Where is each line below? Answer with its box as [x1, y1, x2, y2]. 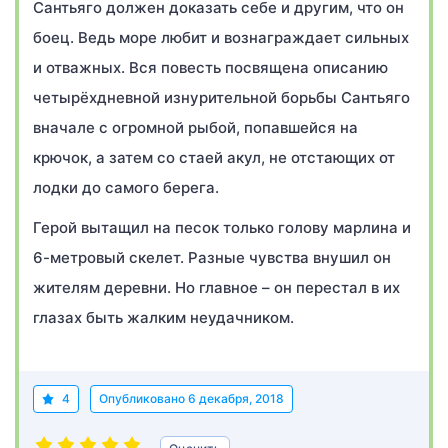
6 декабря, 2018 [188, 391, 284, 406]
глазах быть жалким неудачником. [33, 308, 294, 327]
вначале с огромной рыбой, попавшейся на [33, 118, 358, 137]
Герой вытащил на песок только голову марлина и [33, 218, 411, 237]
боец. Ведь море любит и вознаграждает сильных [33, 28, 409, 47]
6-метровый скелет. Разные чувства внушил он [33, 248, 391, 267]
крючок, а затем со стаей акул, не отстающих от [33, 148, 395, 167]
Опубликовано [99, 391, 188, 406]
